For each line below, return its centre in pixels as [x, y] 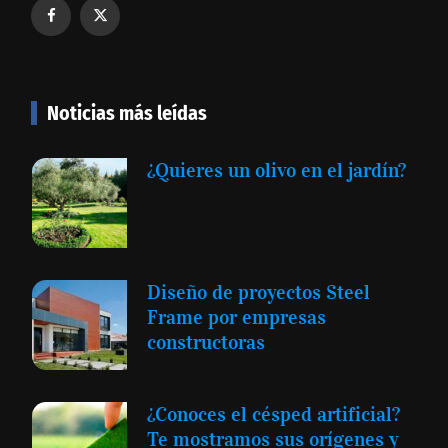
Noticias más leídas [127, 113]
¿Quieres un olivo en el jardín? [276, 170]
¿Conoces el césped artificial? [273, 414]
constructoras [206, 342]
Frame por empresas [236, 317]
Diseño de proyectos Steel [258, 292]
